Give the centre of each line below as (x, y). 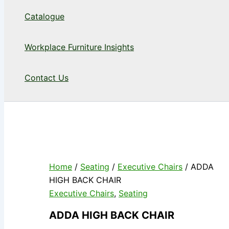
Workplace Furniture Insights (79, 47)
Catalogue (44, 17)
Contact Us (47, 78)
